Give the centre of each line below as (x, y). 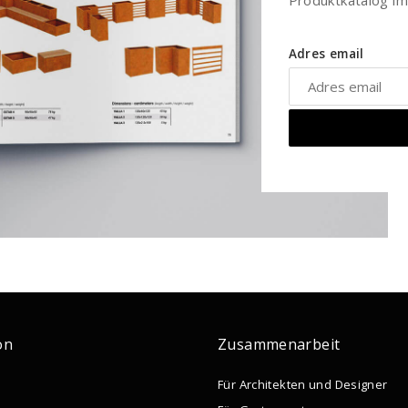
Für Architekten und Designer (303, 385)
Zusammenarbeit (279, 345)
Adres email (326, 54)
